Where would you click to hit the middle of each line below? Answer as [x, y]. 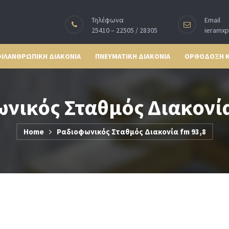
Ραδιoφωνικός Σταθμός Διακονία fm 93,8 [131, 132]
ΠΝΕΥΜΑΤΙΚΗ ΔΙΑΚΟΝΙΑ [133, 56]
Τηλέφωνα [108, 20]
